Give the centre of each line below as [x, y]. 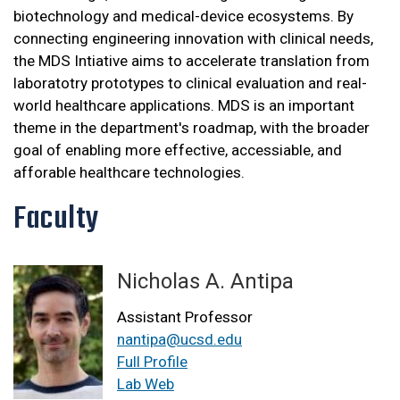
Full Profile [152, 362]
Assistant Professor [185, 317]
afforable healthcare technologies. [131, 173]
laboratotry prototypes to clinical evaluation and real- [190, 83]
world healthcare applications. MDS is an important [184, 106]
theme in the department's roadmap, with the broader [192, 128]
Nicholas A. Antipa [205, 282]
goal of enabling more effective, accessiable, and [178, 150]
